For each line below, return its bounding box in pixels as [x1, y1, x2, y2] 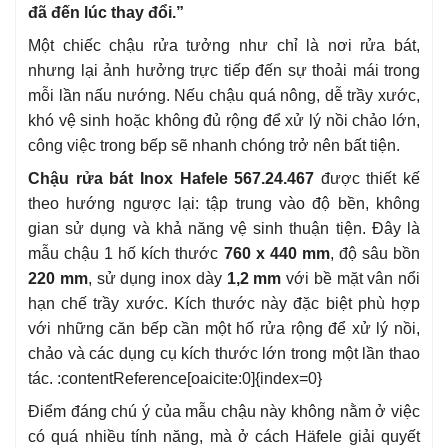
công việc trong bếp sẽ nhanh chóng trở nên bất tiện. [28, 136, 400, 154]
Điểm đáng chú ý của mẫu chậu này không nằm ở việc [28, 402, 420, 420]
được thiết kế [314, 169, 420, 187]
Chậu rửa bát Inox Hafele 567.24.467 [28, 169, 315, 187]
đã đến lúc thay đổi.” [28, 3, 184, 21]
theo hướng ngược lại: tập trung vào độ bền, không [28, 194, 420, 212]
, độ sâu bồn [329, 244, 420, 262]
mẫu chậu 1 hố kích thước [28, 244, 224, 262]
